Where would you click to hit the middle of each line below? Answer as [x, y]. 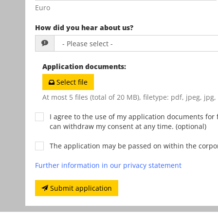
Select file [72, 82]
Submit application [81, 188]
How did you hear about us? [84, 27]
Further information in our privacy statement [108, 165]
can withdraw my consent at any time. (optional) [128, 126]
